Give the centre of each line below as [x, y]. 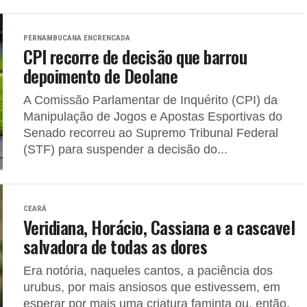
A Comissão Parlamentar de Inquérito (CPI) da [150, 100]
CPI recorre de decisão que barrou [135, 56]
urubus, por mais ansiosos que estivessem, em [152, 287]
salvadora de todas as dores [115, 246]
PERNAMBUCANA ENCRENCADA [77, 38]
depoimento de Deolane [101, 75]
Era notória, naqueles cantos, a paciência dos [148, 271]
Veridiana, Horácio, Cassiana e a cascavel [159, 227]
